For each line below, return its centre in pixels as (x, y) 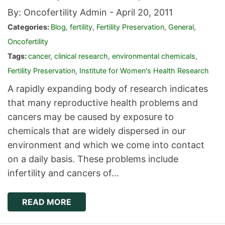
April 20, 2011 (144, 13)
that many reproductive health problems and (103, 103)
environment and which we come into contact (106, 145)
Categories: (29, 27)
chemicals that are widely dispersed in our (97, 131)
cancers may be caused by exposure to (91, 117)
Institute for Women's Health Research (144, 71)
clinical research (81, 56)
